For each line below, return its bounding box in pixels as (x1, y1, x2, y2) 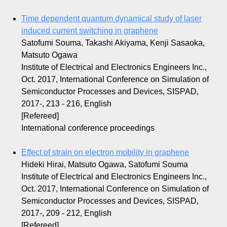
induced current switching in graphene (21, 26, 158, 35)
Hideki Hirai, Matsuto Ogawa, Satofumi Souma (21, 160, 188, 169)
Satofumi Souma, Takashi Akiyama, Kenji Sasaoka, (21, 39, 205, 48)
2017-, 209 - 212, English (21, 209, 111, 218)
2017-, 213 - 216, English (21, 99, 111, 108)
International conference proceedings (21, 124, 155, 133)
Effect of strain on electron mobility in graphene (21, 148, 189, 157)
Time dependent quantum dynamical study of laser (21, 14, 202, 23)
